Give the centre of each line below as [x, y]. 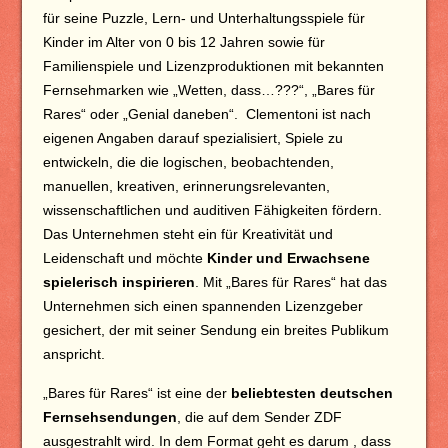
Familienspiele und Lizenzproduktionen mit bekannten [213, 66]
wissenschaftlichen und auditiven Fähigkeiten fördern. [212, 210]
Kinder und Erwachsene [288, 258]
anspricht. [73, 354]
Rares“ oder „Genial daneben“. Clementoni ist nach [206, 114]
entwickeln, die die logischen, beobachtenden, [188, 162]
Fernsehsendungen [109, 417]
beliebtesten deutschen [311, 393]
